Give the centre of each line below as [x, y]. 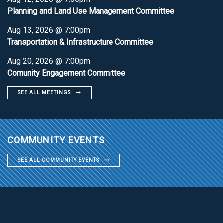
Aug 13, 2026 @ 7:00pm [49, 30]
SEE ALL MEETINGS [44, 92]
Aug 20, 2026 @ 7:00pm [49, 61]
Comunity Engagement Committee [66, 73]
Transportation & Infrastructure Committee [80, 42]
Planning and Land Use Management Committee [91, 11]
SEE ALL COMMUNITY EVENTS [58, 160]
